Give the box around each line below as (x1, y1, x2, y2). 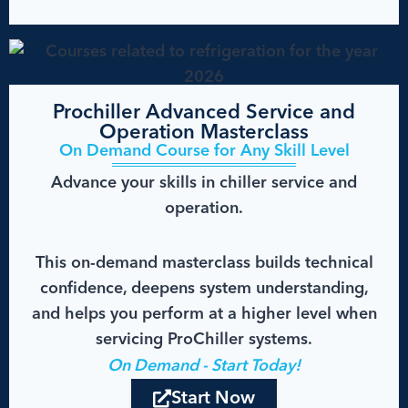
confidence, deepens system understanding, (39, 280, 369, 298)
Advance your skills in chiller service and (51, 175, 357, 192)
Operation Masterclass (99, 122, 309, 143)
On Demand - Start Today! (107, 358, 301, 375)
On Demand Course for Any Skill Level (58, 142, 350, 159)
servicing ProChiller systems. (96, 331, 312, 349)
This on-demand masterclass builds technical (35, 255, 373, 272)
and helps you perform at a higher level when (31, 306, 377, 323)
